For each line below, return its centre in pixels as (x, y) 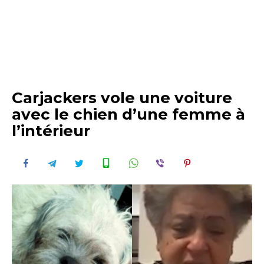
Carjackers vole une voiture (122, 98)
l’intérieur (51, 131)
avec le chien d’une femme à (128, 114)
